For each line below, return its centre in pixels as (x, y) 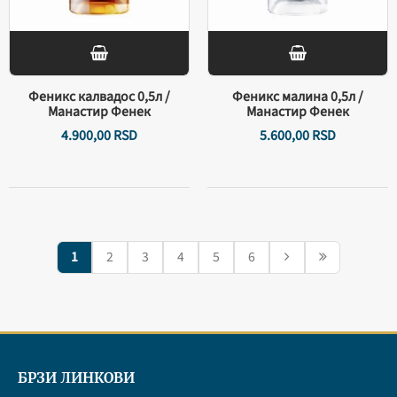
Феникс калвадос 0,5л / (99, 97)
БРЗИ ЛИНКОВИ (76, 378)
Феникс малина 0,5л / (298, 97)
